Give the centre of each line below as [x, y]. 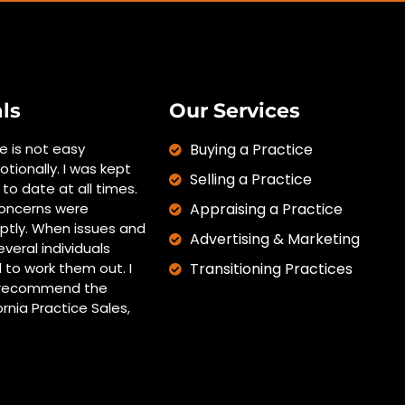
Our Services [235, 111]
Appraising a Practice [266, 210]
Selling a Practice [250, 180]
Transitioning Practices [271, 269]
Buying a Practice [251, 150]
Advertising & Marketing [274, 240]
